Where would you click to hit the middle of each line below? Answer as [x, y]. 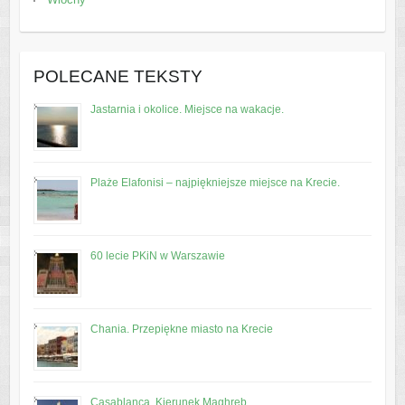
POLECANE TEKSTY [118, 76]
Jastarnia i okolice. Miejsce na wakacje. [187, 109]
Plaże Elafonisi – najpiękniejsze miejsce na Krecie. [215, 182]
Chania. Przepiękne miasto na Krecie [181, 329]
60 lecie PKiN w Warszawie [157, 255]
